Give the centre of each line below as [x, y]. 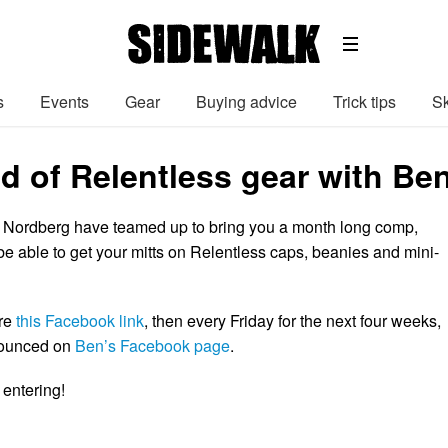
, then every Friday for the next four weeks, [292, 320]
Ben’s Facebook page [152, 345]
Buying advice [246, 101]
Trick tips [364, 101]
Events [64, 101]
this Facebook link [80, 320]
